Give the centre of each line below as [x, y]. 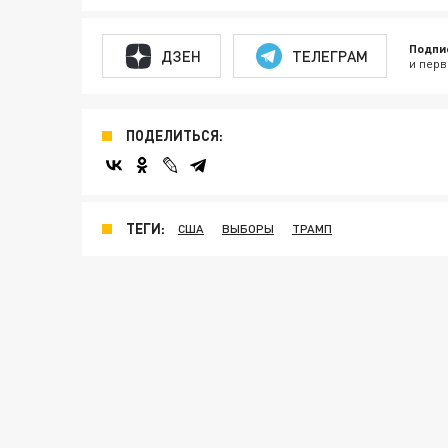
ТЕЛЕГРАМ [329, 55]
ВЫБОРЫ [248, 228]
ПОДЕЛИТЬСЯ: [174, 135]
